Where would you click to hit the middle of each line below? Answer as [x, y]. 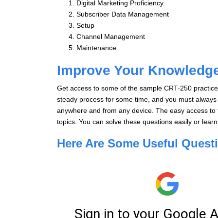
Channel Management [111, 36]
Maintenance [96, 47]
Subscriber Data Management [123, 14]
